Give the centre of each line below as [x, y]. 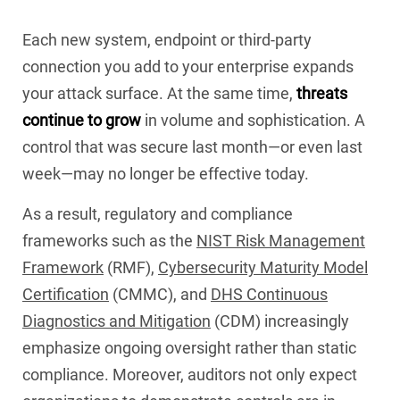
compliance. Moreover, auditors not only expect [190, 374]
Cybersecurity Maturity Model [263, 267]
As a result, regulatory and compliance [158, 213]
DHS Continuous [269, 294]
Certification [66, 294]
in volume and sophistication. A [253, 120]
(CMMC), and [160, 294]
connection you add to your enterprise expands [188, 66]
